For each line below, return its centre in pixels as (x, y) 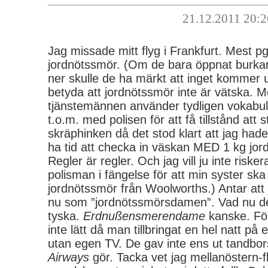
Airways (68, 257)
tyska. (66, 216)
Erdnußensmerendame (144, 216)
